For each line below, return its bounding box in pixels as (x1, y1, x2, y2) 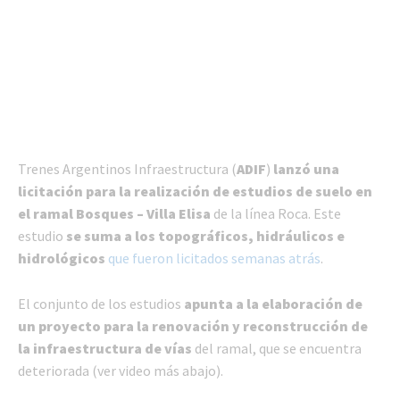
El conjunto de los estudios (18, 295, 184, 313)
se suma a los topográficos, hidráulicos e (66, 227, 345, 246)
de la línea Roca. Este (211, 204, 341, 223)
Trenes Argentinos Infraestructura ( (18, 160, 237, 179)
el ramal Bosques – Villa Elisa (18, 204, 211, 223)
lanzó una (273, 160, 339, 179)
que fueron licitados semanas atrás (108, 249, 321, 268)
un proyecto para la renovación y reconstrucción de (18, 317, 368, 336)
